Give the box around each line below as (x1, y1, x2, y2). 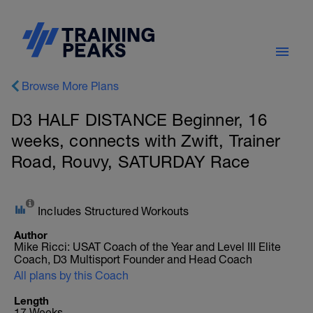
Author (14, 228, 48, 241)
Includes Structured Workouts (38, 205, 189, 217)
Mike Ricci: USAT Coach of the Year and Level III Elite (14, 240, 281, 253)
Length (14, 294, 49, 307)
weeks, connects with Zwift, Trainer (11, 131, 281, 150)
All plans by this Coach (14, 269, 129, 282)
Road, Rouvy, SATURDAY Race (11, 152, 250, 171)
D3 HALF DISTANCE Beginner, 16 (11, 110, 267, 129)
